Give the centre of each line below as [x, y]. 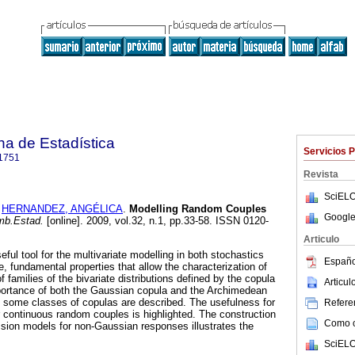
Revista [321, 174]
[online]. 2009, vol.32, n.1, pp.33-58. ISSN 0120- [156, 221]
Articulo [321, 239]
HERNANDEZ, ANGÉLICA [62, 209]
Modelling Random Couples [196, 209]
